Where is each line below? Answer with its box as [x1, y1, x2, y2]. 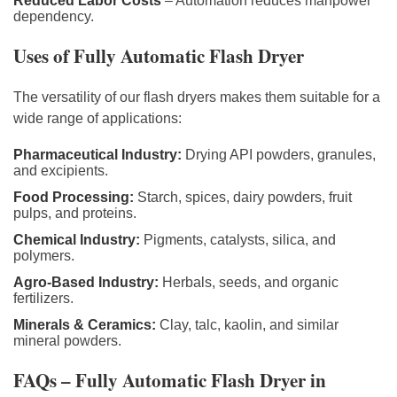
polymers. [13, 247, 74, 263]
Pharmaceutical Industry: [13, 146, 182, 162]
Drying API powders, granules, [182, 146, 376, 162]
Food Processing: [13, 189, 134, 205]
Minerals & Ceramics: [13, 316, 156, 332]
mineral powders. [13, 332, 121, 348]
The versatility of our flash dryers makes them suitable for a [13, 89, 380, 105]
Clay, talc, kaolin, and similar [156, 316, 339, 332]
